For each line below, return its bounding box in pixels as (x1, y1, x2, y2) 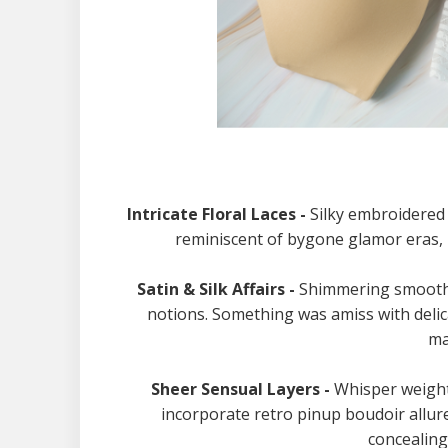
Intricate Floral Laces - (127, 203, 310, 225)
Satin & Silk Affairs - (136, 278, 299, 300)
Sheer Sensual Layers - (150, 378, 334, 400)
